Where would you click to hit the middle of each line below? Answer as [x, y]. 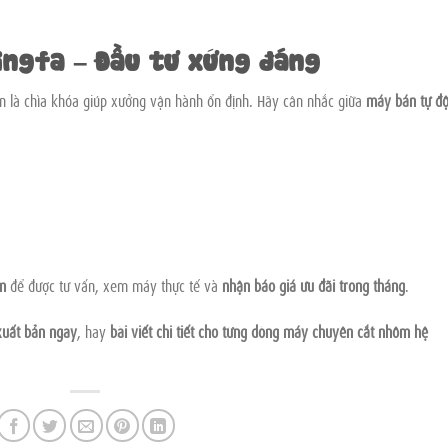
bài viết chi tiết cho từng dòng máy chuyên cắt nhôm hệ [269, 331]
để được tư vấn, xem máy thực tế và [114, 285]
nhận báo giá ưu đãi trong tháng [314, 285]
